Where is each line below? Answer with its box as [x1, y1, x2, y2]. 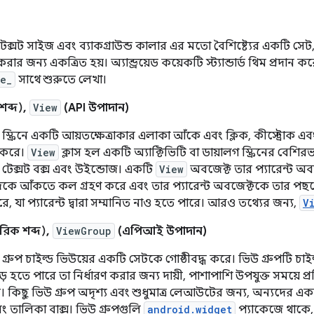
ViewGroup [56, 224, 111, 238]
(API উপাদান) [61, 101, 129, 115]
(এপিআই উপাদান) [115, 224, 207, 238]
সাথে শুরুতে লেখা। [15, 73, 107, 87]
